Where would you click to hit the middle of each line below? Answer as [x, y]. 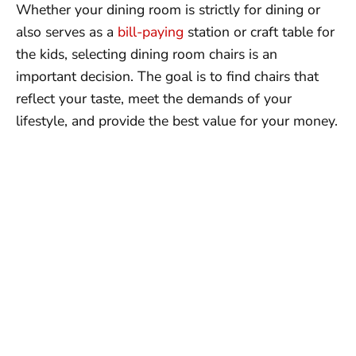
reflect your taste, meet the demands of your [154, 99]
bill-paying [151, 32]
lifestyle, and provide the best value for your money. [177, 121]
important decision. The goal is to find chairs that [167, 77]
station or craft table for [259, 32]
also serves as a [67, 32]
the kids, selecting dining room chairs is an [147, 54]
